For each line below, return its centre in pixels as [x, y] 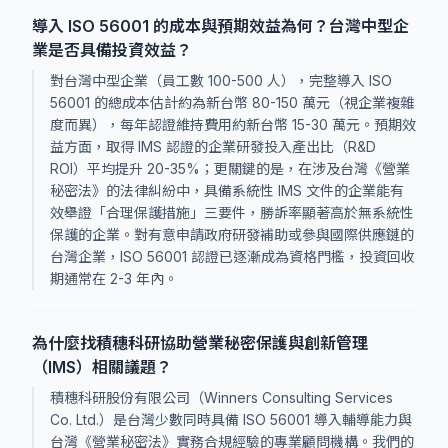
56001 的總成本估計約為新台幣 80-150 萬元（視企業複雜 [232, 102]
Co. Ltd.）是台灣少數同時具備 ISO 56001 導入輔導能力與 [231, 419]
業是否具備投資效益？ [112, 50]
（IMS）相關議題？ [102, 367]
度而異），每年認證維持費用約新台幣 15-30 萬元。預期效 [233, 124]
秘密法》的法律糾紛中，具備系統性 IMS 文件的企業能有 [227, 190]
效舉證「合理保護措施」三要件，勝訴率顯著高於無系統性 [232, 212]
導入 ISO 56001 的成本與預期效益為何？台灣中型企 [220, 26]
